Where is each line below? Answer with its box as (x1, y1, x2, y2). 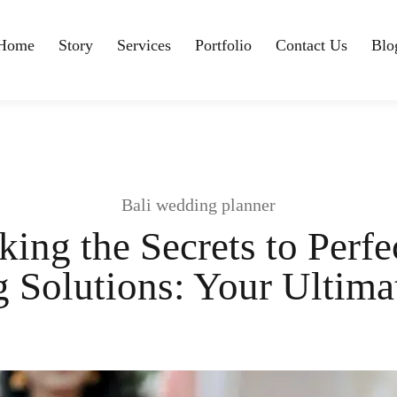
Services (116, 36, 171, 55)
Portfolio (194, 36, 252, 55)
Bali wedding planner (121, 195, 276, 214)
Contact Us (275, 36, 347, 55)
